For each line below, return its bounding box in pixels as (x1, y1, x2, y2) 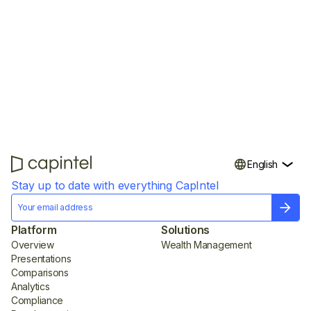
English (247, 158, 278, 170)
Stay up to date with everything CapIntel (11, 178, 219, 192)
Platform (11, 222, 57, 237)
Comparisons (11, 266, 69, 278)
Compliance (11, 294, 64, 306)
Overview (11, 238, 54, 251)
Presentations (11, 252, 72, 264)
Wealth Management (161, 238, 252, 251)
